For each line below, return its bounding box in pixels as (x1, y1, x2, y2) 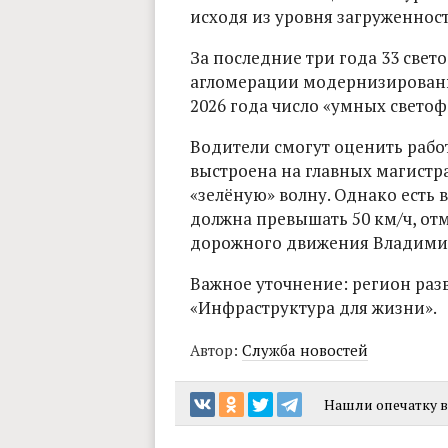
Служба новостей (241, 340, 368, 360)
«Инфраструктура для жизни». (189, 296, 440, 319)
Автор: (189, 340, 242, 360)
